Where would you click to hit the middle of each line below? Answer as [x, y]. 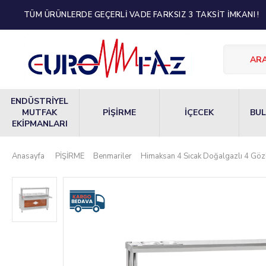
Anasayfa [28, 156]
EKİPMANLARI [39, 124]
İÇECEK [199, 113]
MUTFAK [40, 113]
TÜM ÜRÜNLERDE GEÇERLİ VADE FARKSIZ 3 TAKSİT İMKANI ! [142, 15]
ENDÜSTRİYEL [40, 102]
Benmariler [113, 156]
